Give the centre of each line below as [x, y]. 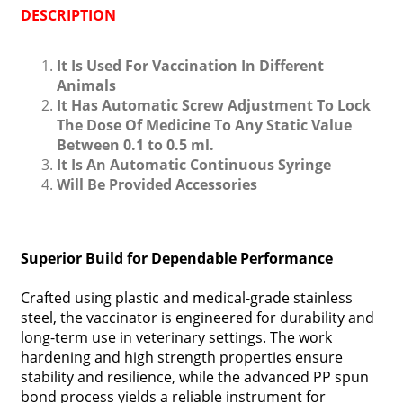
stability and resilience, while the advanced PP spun [194, 377]
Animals [86, 85]
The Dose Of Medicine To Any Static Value [204, 125]
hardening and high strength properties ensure [181, 357]
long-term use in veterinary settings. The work [176, 337]
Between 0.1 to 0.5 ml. [135, 145]
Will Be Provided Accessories [157, 184]
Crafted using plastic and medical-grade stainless [186, 298]
